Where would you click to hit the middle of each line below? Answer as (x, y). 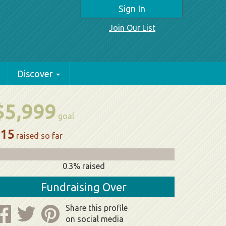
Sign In (132, 9)
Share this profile (97, 208)
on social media (95, 219)
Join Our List (132, 28)
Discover (35, 74)
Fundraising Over (84, 187)
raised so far (38, 136)
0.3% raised (84, 166)
